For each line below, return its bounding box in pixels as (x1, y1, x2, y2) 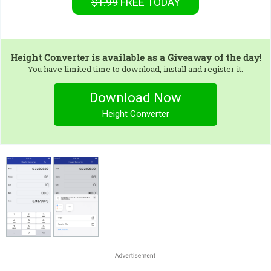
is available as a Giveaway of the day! (88, 51, 261, 64)
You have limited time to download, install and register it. (28, 64, 243, 74)
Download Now (90, 90, 181, 105)
